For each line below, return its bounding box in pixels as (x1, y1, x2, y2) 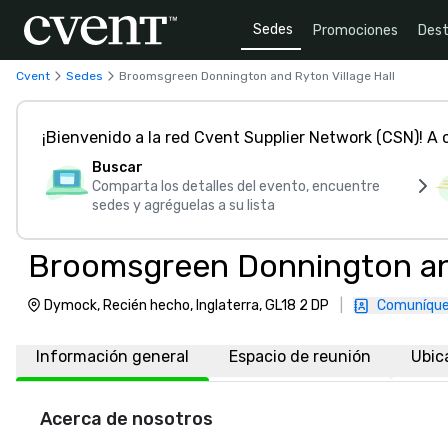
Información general (36, 347, 189, 366)
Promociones (313, 21, 398, 39)
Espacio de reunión (229, 347, 371, 366)
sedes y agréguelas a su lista (92, 197, 275, 214)
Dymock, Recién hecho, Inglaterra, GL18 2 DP (44, 297, 329, 314)
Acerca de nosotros (40, 408, 213, 430)
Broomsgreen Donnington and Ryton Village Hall (119, 68, 395, 83)
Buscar (92, 159, 143, 176)
